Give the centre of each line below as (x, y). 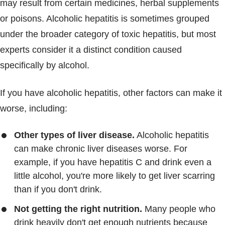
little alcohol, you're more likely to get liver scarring (115, 176)
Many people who (179, 209)
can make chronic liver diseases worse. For (101, 149)
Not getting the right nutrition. (78, 209)
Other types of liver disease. (74, 135)
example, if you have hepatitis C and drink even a (113, 162)
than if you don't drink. (58, 189)
